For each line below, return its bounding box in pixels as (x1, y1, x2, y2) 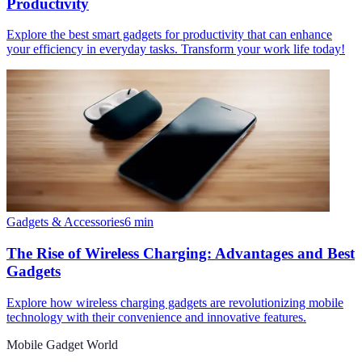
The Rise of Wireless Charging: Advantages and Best (6, 244, 355, 262)
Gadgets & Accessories (6, 215, 124, 229)
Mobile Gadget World (6, 337, 118, 351)
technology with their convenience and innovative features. (6, 309, 306, 324)
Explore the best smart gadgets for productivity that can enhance (6, 27, 332, 42)
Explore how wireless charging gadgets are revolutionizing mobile (6, 295, 343, 309)
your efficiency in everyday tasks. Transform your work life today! (6, 42, 345, 57)
